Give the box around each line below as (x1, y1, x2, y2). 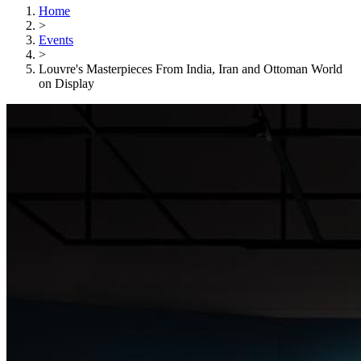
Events (39, 33, 73, 47)
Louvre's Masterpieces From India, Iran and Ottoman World (39, 62, 342, 76)
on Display (39, 77, 94, 90)
